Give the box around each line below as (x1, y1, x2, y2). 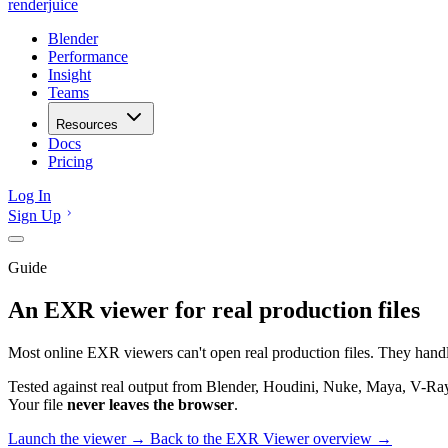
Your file (8, 395, 67, 413)
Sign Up (8, 207, 61, 224)
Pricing (48, 153, 93, 170)
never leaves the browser (67, 395, 234, 413)
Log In (8, 187, 51, 204)
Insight (48, 66, 91, 83)
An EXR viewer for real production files (8, 296, 420, 323)
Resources (56, 117, 118, 132)
